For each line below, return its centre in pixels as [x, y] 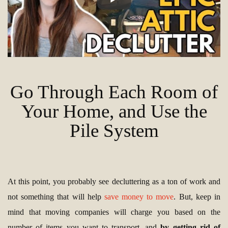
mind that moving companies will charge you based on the [114, 212]
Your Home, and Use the [114, 111]
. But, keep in [197, 197]
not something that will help [56, 197]
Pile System [114, 131]
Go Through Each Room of [114, 92]
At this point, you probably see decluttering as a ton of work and [114, 182]
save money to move [139, 197]
